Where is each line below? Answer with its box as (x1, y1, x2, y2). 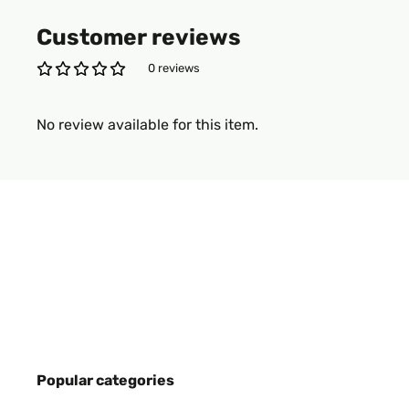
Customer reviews (37, 24, 241, 50)
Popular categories (37, 372, 174, 389)
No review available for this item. (37, 116, 258, 133)
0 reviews (148, 61, 200, 75)
